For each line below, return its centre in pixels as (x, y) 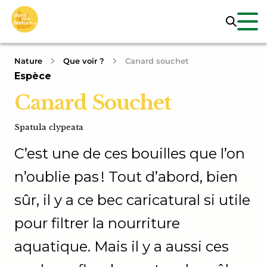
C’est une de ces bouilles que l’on (130, 153)
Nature (28, 61)
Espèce (33, 76)
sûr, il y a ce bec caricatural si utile (132, 200)
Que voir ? (84, 61)
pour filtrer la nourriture (97, 223)
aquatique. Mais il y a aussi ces (122, 246)
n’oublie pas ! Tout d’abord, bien (126, 177)
